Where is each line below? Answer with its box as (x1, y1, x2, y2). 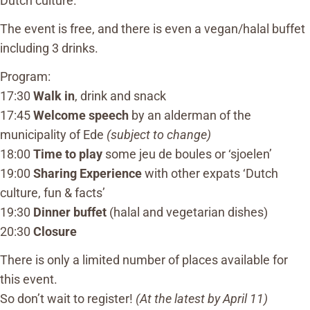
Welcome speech (33, 107, 129, 122)
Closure (33, 224, 77, 239)
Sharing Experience (33, 165, 142, 181)
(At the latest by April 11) (136, 291, 268, 306)
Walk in (33, 88, 75, 103)
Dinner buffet (33, 204, 107, 219)
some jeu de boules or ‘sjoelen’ (102, 146, 272, 161)
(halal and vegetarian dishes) (107, 204, 268, 219)
